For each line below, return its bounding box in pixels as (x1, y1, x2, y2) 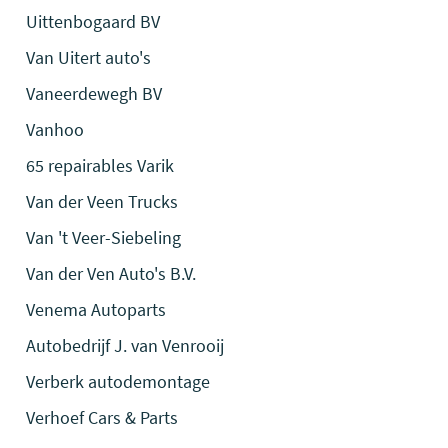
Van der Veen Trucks (26, 190, 179, 213)
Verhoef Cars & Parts (26, 406, 179, 429)
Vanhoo (26, 118, 85, 141)
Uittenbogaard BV (26, 10, 161, 33)
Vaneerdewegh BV (26, 82, 163, 105)
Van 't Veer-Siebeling (26, 226, 182, 249)
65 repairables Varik (26, 154, 175, 177)
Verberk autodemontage (26, 370, 211, 393)
